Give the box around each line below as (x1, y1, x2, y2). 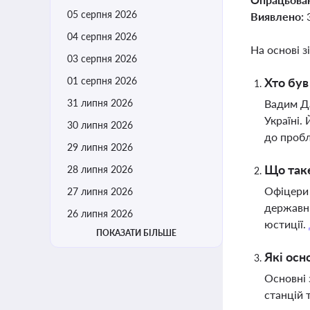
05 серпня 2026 (67, 8, 137, 20)
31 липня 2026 (67, 97, 133, 109)
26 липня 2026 (67, 208, 133, 219)
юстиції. (264, 217, 309, 230)
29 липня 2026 (67, 141, 133, 153)
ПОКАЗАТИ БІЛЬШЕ (96, 228, 176, 238)
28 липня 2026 (67, 163, 133, 175)
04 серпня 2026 (67, 30, 137, 42)
